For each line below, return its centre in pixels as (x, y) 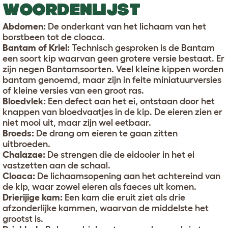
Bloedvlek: (24, 102)
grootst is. (23, 219)
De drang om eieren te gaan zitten (106, 134)
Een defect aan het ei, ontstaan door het (130, 102)
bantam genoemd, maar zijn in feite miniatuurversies (112, 80)
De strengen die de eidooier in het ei (120, 155)
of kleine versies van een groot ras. (73, 91)
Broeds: (18, 134)
